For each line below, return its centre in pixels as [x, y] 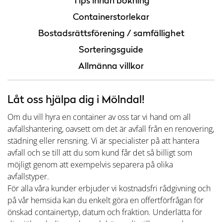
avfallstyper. [28, 176]
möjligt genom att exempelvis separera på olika [90, 165]
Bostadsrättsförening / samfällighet [111, 33]
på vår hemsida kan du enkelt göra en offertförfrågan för [106, 200]
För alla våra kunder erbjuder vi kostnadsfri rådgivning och [109, 188]
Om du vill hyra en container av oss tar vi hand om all [99, 117]
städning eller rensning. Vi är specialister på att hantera [103, 141]
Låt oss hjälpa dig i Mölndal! [76, 99]
